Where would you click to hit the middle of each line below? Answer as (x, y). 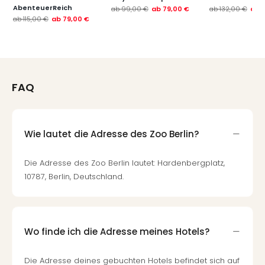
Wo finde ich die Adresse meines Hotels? (117, 231)
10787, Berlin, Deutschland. (74, 177)
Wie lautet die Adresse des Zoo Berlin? (112, 134)
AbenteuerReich (43, 8)
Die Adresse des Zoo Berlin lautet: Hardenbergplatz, (125, 163)
